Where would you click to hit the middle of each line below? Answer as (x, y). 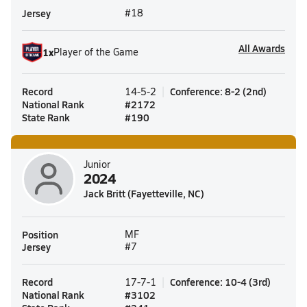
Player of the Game (96, 52)
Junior (97, 164)
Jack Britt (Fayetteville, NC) (144, 193)
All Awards (262, 48)
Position (40, 234)
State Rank (46, 117)
